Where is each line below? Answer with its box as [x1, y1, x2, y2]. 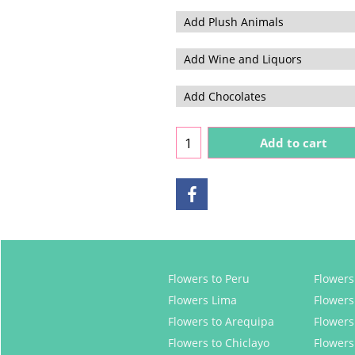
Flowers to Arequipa [168, 314, 274, 330]
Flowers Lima [168, 292, 237, 308]
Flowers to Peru [168, 271, 250, 287]
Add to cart [259, 135, 327, 151]
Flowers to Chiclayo [168, 335, 269, 351]
